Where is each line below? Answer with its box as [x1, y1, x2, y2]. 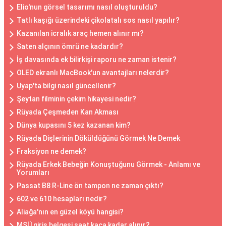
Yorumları [17, 168, 49, 177]
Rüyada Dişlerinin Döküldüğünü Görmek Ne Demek [17, 134, 180, 142]
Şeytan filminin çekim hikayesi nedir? [17, 95, 136, 103]
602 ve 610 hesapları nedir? [17, 195, 107, 203]
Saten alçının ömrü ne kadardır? [17, 42, 123, 50]
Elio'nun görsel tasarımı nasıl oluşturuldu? [17, 3, 157, 11]
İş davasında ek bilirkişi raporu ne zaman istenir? [17, 55, 177, 64]
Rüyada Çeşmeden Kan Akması [17, 108, 119, 116]
